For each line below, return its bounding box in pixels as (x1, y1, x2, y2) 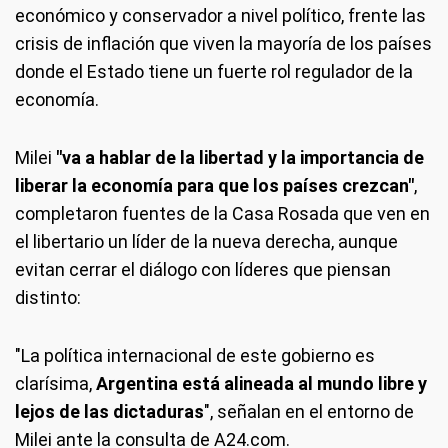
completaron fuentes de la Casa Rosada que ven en (15, 203, 430, 225)
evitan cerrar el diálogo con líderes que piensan (15, 259, 391, 281)
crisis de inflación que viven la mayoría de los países (15, 33, 432, 55)
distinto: (15, 287, 81, 309)
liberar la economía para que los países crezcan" (15, 175, 414, 197)
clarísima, (15, 373, 96, 395)
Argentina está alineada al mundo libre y (96, 373, 427, 395)
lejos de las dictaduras (15, 401, 204, 423)
